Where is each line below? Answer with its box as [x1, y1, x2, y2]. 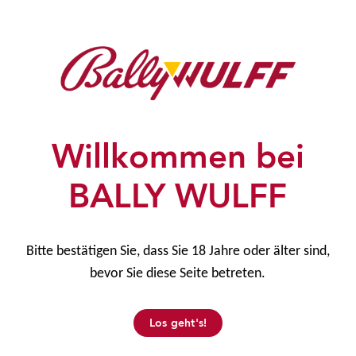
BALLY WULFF [68, 174, 288, 220]
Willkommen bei [51, 134, 304, 180]
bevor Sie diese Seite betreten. [90, 266, 266, 282]
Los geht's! [149, 315, 207, 331]
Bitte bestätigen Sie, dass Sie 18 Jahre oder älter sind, [25, 244, 330, 260]
